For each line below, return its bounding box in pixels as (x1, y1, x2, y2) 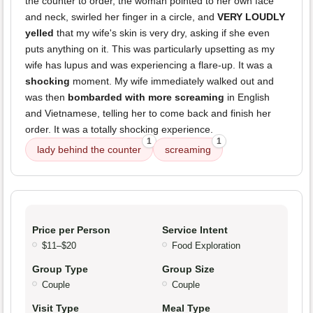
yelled (25, 27, 54, 39)
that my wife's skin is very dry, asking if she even (54, 27, 270, 39)
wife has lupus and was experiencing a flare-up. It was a (25, 59, 272, 71)
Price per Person (32, 224, 110, 236)
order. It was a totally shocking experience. (25, 124, 213, 136)
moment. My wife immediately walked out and (70, 75, 274, 87)
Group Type (32, 263, 88, 275)
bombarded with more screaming (68, 92, 224, 103)
